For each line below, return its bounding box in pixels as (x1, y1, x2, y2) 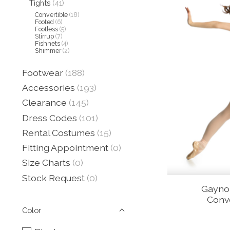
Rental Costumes (22, 127, 95, 138)
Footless (35, 25, 59, 33)
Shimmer (35, 47, 62, 54)
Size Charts (22, 157, 70, 168)
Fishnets (35, 40, 61, 47)
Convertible (35, 11, 68, 18)
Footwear (22, 67, 63, 78)
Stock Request (22, 172, 85, 183)
